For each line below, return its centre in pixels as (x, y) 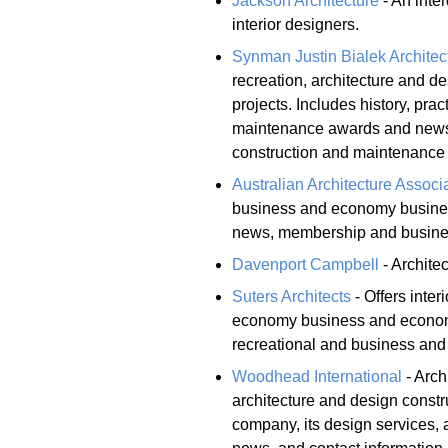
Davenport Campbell (305, 264)
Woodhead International (317, 376)
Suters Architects (291, 296)
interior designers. (295, 24)
